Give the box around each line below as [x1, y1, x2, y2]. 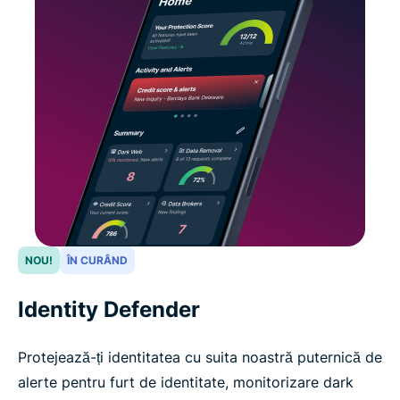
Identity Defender [18, 296, 200, 322]
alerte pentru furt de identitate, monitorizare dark [18, 372, 354, 391]
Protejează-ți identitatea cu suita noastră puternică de [18, 347, 382, 366]
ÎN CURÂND [67, 253, 128, 267]
